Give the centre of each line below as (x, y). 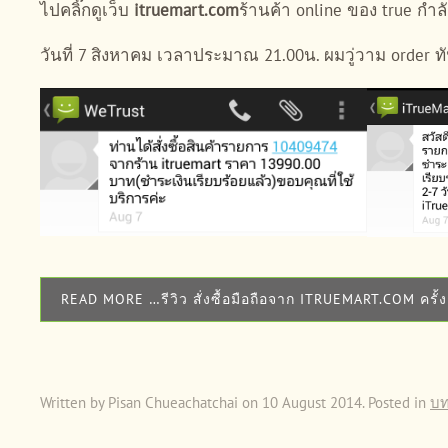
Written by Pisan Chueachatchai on (151, 402)
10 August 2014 (312, 402)
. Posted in (396, 402)
